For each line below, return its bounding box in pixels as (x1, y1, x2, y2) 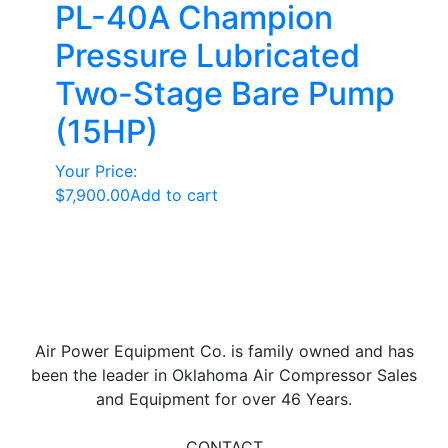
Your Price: (55, 161, 137, 181)
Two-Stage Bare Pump (55, 74, 395, 113)
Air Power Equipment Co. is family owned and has (34, 341, 414, 361)
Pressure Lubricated (55, 36, 360, 75)
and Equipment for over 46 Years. (96, 389, 352, 409)
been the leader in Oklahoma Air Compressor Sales (31, 365, 417, 385)
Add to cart (130, 185, 218, 205)
